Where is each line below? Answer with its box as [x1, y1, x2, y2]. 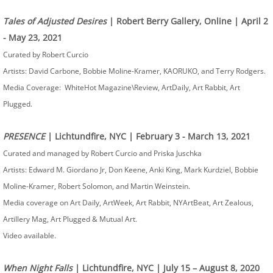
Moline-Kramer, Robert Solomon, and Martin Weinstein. [3, 181, 190, 191]
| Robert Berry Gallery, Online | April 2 [107, 15, 268, 27]
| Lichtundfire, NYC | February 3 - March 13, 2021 [48, 130, 250, 142]
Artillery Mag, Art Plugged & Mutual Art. [3, 214, 137, 224]
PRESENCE [3, 130, 48, 142]
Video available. [3, 230, 58, 241]
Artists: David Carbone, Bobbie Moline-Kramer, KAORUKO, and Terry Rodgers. [3, 66, 266, 76]
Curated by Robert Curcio [3, 49, 88, 60]
